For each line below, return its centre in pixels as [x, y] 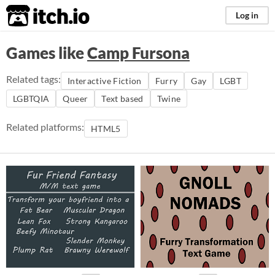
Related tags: [33, 79]
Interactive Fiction [105, 81]
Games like [47, 53]
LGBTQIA [31, 99]
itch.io [33, 16]
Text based [122, 99]
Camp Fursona [138, 53]
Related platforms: [45, 127]
